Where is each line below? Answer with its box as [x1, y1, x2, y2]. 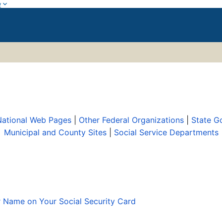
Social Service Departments [113, 127, 219, 138]
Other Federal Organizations [78, 115, 184, 125]
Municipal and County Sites [3, 127, 107, 138]
